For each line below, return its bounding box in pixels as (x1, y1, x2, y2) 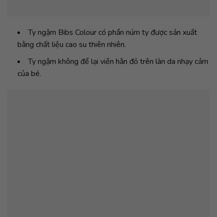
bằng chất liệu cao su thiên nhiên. (17, 39, 126, 50)
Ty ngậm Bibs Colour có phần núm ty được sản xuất (28, 27, 197, 38)
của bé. (17, 68, 41, 79)
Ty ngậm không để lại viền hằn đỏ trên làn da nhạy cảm (28, 56, 208, 67)
